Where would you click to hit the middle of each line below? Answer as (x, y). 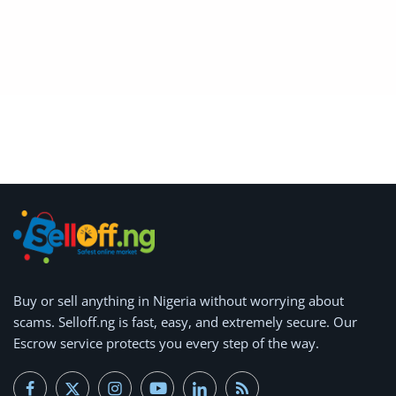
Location (61, 11)
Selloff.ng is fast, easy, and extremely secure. (194, 321)
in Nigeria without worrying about (239, 300)
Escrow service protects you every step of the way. (166, 343)
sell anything (96, 300)
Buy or (35, 300)
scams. (34, 321)
